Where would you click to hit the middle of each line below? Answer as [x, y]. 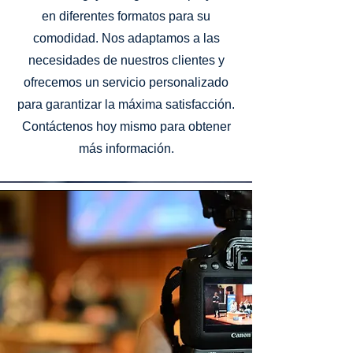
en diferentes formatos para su [126, 16]
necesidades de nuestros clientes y [126, 60]
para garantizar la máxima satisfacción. [126, 104]
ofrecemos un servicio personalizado [126, 82]
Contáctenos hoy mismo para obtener [126, 126]
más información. [126, 149]
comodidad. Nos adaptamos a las [126, 38]
